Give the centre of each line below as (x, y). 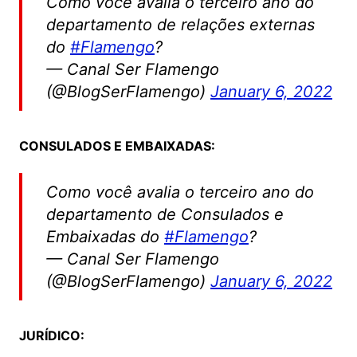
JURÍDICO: (51, 336)
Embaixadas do (105, 237)
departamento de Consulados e (165, 215)
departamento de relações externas (180, 25)
